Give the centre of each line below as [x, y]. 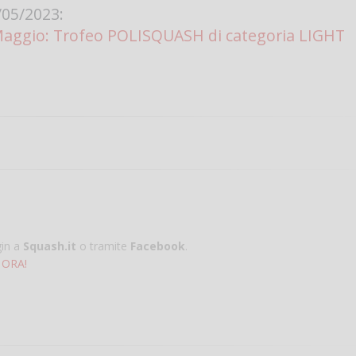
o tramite [103, 246]
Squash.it [50, 246]
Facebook [158, 246]
